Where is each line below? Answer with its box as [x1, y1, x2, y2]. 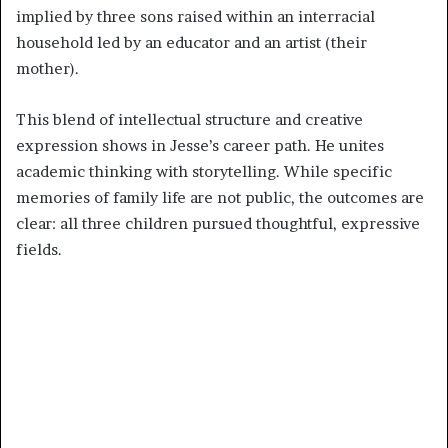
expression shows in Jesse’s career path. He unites [16, 135, 384, 155]
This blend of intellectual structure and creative [16, 109, 363, 129]
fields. [16, 239, 62, 259]
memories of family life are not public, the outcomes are [16, 187, 424, 207]
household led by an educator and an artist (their [16, 32, 367, 52]
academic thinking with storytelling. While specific [16, 161, 392, 181]
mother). [16, 58, 79, 78]
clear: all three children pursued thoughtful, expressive [16, 213, 420, 233]
